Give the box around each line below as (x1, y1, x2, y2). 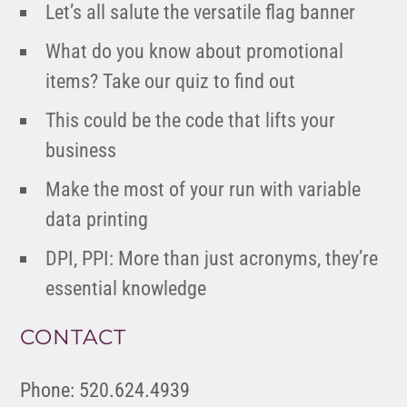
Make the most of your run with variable (45, 178, 362, 202)
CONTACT (20, 324, 127, 351)
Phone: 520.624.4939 (20, 379, 191, 402)
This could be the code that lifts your (45, 109, 336, 133)
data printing (45, 208, 149, 232)
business (45, 139, 117, 163)
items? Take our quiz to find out (45, 70, 296, 94)
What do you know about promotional (45, 40, 344, 64)
